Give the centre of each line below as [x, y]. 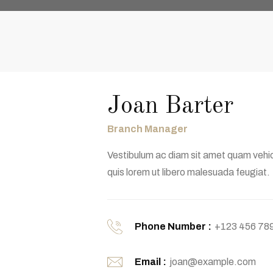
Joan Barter [170, 107]
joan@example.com [212, 262]
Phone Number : [173, 226]
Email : [150, 262]
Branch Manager [147, 129]
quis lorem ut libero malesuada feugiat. [188, 172]
